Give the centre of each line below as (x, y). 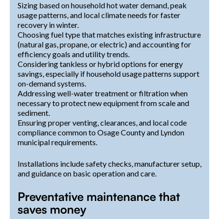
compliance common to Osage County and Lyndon (101, 132)
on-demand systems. (52, 84)
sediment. (34, 113)
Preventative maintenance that (99, 197)
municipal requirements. (57, 142)
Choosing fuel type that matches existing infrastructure (109, 35)
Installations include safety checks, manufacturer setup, (109, 164)
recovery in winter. (48, 25)
